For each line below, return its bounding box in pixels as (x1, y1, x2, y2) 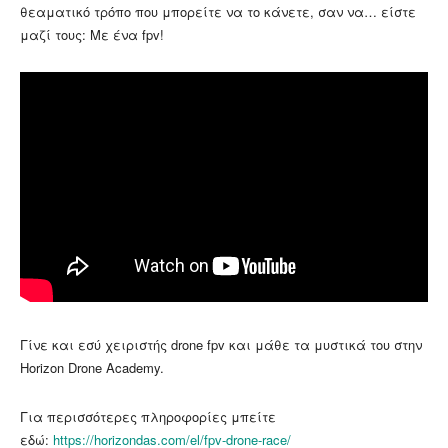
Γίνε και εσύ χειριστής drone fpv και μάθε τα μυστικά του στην (20, 335, 422, 355)
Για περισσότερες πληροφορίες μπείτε (20, 407, 276, 427)
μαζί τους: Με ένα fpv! (20, 24, 164, 44)
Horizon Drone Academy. (20, 358, 164, 378)
